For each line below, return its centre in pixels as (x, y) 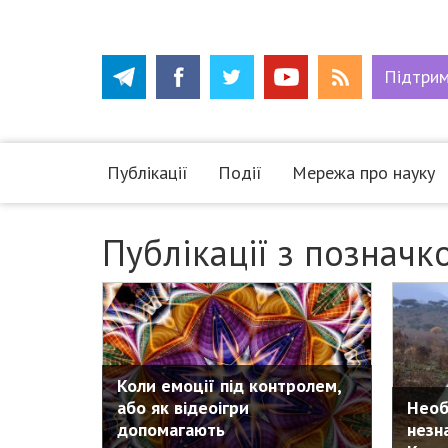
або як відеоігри (183, 408)
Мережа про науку (363, 172)
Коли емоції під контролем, (229, 386)
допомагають (171, 430)
